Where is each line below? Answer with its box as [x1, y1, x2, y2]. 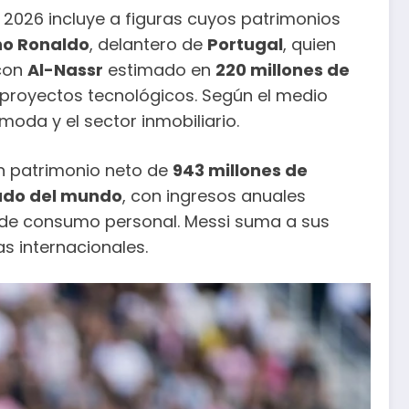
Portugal [207, 33, 283, 57]
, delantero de [89, 33, 207, 57]
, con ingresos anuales [122, 184, 306, 207]
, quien [283, 33, 336, 57]
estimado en [103, 58, 215, 82]
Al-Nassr [27, 58, 103, 82]
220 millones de [215, 58, 350, 82]
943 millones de [173, 158, 308, 182]
